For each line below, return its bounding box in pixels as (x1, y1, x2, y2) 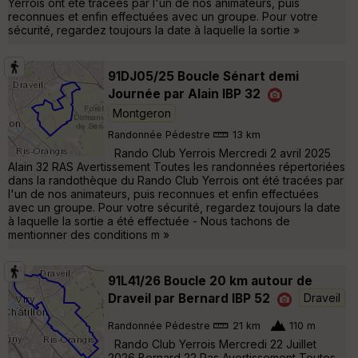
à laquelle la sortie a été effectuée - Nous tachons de (8, 213, 290, 228)
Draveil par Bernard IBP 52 (108, 290, 270, 306)
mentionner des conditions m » (8, 227, 169, 241)
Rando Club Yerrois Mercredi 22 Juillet (108, 336, 316, 351)
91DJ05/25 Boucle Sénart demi (108, 68, 299, 84)
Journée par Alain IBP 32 (108, 86, 261, 101)
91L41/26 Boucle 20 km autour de (108, 272, 312, 288)
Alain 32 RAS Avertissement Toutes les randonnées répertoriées (8, 159, 345, 173)
